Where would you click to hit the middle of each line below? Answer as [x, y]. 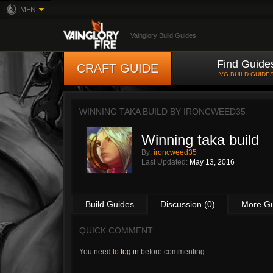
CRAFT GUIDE [117, 68]
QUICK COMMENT [116, 230]
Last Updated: [165, 162]
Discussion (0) [188, 204]
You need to [100, 252]
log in [130, 252]
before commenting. [173, 252]
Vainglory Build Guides [163, 35]
